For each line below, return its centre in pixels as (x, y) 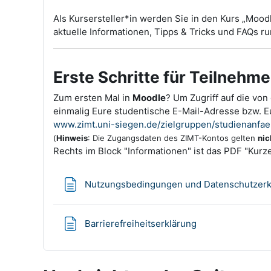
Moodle (149, 98)
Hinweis (72, 138)
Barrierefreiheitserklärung (141, 224)
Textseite (216, 223)
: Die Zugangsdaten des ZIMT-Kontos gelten (173, 138)
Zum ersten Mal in (93, 98)
